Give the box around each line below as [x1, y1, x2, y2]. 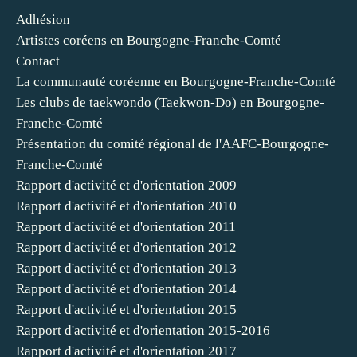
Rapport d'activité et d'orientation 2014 [16, 281, 237, 296]
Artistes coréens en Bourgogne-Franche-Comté [16, 33, 281, 48]
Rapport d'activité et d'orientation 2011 [16, 219, 236, 234]
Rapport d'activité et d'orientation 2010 [16, 198, 237, 214]
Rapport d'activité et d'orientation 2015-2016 [16, 323, 270, 338]
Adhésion [16, 12, 70, 27]
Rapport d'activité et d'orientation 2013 [16, 261, 237, 276]
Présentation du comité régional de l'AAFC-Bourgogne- [16, 136, 329, 151]
